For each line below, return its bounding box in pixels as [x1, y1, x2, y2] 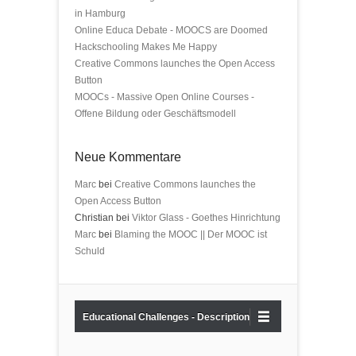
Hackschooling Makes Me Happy [75, 41, 217, 52]
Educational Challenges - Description [83, 311, 250, 323]
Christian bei [75, 212, 132, 223]
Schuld [75, 246, 105, 257]
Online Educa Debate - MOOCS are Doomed [75, 25, 268, 36]
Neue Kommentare [75, 150, 181, 164]
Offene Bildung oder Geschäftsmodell [75, 108, 236, 119]
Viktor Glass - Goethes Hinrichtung [132, 212, 281, 223]
